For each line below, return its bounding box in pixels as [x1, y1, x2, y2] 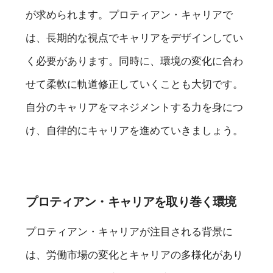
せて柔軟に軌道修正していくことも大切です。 [26, 77, 244, 90]
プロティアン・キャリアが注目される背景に [26, 225, 233, 238]
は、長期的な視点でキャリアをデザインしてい [26, 31, 244, 44]
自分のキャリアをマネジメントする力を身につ [26, 101, 244, 113]
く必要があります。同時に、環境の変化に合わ [26, 54, 244, 67]
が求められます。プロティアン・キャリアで [26, 8, 233, 21]
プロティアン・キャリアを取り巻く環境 [26, 194, 236, 208]
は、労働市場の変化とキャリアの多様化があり [26, 248, 244, 261]
